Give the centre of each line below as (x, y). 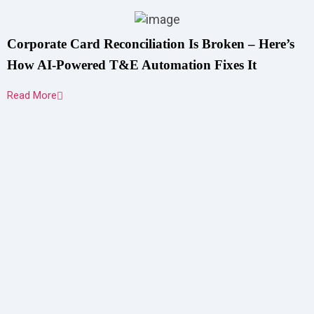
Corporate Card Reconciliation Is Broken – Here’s (151, 44)
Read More (32, 95)
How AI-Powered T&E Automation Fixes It (132, 65)
